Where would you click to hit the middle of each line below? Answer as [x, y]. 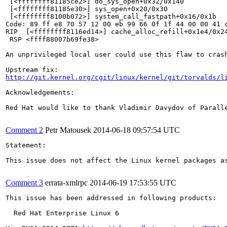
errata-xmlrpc [66, 183]
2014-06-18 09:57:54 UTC [137, 130]
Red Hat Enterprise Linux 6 [62, 213]
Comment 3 [24, 183]
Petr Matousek [68, 130]
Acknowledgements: [40, 92]
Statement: [26, 145]
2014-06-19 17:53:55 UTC [133, 183]
